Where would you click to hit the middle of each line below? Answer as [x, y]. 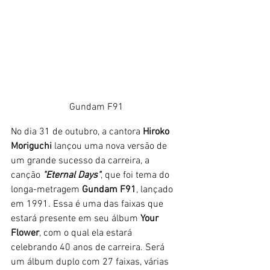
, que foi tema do [136, 175]
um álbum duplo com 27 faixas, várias [91, 262]
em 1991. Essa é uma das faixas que [88, 204]
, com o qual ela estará [87, 233]
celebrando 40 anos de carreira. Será [89, 247]
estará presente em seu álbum [74, 218]
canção [27, 175]
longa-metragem [46, 190]
